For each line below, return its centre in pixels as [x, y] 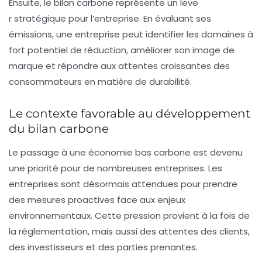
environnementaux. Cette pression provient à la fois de [129, 215]
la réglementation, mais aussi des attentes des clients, [129, 231]
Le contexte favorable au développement [130, 113]
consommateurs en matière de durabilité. [100, 81]
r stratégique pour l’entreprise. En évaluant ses [110, 18]
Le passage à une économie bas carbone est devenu [126, 152]
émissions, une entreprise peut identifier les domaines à [131, 34]
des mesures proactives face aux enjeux [97, 199]
